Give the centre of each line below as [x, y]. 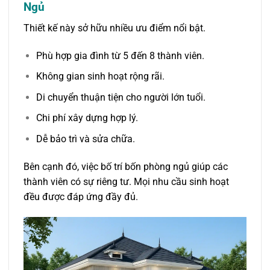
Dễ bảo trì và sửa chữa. [85, 139]
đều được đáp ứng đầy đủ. [81, 196]
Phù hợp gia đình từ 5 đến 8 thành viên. [120, 55]
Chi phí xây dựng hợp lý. [87, 118]
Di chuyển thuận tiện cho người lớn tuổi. [121, 97]
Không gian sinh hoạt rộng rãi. [100, 77]
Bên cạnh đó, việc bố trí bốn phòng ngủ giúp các [126, 166]
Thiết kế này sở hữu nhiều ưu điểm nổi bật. [115, 28]
